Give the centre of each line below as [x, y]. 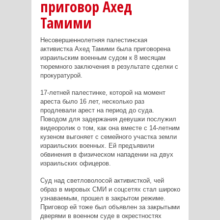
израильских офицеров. [75, 163]
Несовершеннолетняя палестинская [94, 40]
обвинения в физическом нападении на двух [107, 154]
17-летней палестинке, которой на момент [103, 92]
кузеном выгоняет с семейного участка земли [108, 137]
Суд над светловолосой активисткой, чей [102, 180]
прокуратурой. [61, 75]
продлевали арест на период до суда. [97, 110]
